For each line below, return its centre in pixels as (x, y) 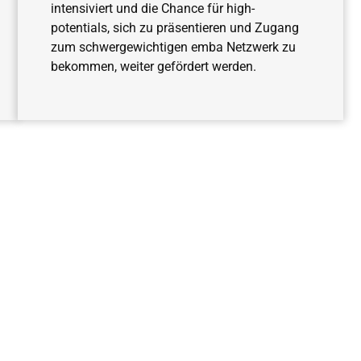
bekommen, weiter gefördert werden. (153, 66)
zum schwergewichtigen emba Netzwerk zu (173, 47)
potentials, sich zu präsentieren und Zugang (174, 27)
